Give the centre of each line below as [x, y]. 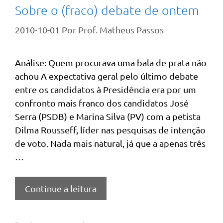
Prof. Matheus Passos [121, 30]
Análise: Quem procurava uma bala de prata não [111, 62]
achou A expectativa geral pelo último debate [107, 76]
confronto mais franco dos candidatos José [102, 103]
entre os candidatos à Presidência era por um [106, 89]
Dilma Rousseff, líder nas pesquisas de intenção [110, 130]
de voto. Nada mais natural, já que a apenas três [110, 143]
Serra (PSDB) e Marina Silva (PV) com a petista [108, 116]
